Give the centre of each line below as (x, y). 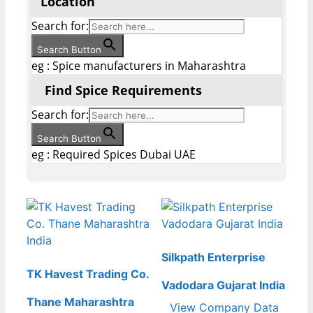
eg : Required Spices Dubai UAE (114, 155)
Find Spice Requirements (123, 90)
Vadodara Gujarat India (224, 285)
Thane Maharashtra (80, 302)
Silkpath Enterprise (214, 257)
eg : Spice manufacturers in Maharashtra (139, 66)
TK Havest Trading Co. (88, 274)
